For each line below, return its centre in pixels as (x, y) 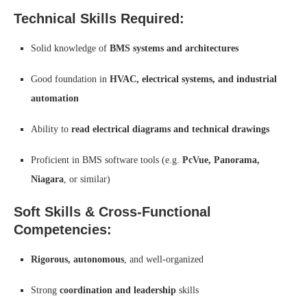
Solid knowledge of (70, 48)
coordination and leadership (118, 290)
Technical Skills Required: (99, 19)
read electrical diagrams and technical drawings (170, 129)
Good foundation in (70, 79)
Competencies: (63, 230)
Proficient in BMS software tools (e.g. (107, 160)
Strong (45, 290)
